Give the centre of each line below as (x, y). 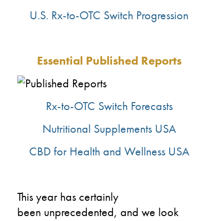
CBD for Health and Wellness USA (109, 151)
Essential (61, 60)
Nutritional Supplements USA (109, 128)
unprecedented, (81, 212)
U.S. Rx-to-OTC (65, 15)
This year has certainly (68, 196)
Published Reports (133, 60)
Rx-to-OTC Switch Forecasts (109, 106)
